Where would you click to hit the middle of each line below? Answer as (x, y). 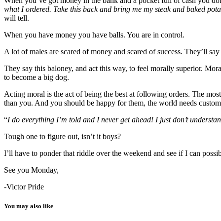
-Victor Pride (24, 186)
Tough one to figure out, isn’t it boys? (62, 136)
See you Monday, (31, 170)
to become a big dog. (37, 77)
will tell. (17, 18)
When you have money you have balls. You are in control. (94, 35)
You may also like (29, 206)
